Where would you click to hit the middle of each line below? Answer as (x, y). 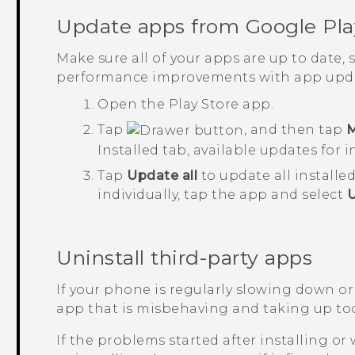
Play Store (204, 105)
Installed (128, 150)
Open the (133, 105)
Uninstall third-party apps (185, 257)
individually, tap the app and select (222, 194)
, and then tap (295, 130)
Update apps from (151, 26)
